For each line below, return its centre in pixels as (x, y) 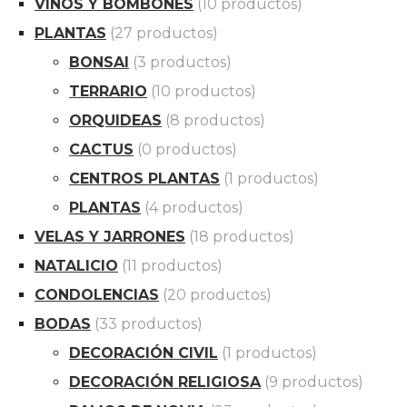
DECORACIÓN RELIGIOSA (165, 382)
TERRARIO (108, 92)
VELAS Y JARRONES (110, 237)
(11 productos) (172, 266)
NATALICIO (76, 266)
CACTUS (101, 150)
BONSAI (99, 63)
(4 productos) (194, 208)
